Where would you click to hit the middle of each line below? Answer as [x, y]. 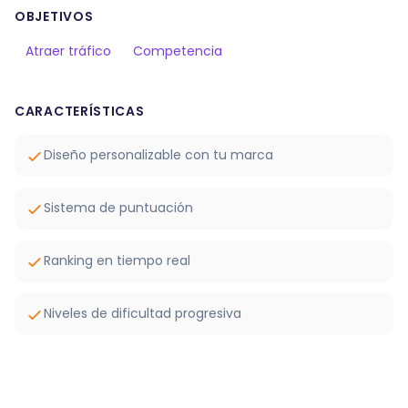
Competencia [178, 51]
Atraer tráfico [68, 51]
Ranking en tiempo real [117, 260]
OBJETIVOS [54, 16]
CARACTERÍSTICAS [80, 111]
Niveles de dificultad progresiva [143, 313]
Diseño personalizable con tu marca [158, 155]
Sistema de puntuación [118, 208]
